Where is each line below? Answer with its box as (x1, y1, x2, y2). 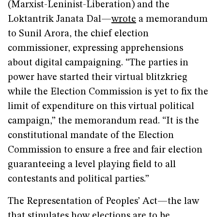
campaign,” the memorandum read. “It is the (8, 116, 199, 126)
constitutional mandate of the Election (8, 131, 174, 140)
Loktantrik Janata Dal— (8, 15, 111, 24)
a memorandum (136, 15, 208, 24)
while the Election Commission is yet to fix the (8, 87, 208, 97)
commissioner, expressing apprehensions (8, 44, 183, 53)
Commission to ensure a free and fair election (8, 145, 202, 155)
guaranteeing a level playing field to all (8, 160, 176, 170)
